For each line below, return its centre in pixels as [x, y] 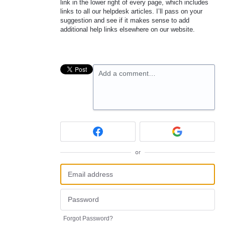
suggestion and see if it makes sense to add [125, 20]
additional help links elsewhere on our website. [128, 29]
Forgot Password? [88, 218]
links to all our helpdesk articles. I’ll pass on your [131, 11]
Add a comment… [127, 73]
